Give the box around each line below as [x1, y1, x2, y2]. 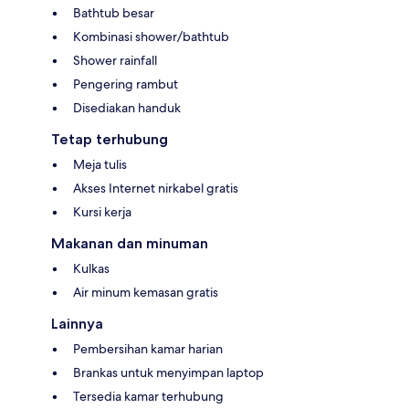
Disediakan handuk [73, 99, 181, 116]
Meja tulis [73, 155, 127, 173]
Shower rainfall [73, 51, 157, 68]
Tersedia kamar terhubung [73, 387, 224, 404]
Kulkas [73, 259, 110, 277]
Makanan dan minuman [51, 234, 208, 252]
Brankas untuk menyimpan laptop [73, 363, 264, 381]
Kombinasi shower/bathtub [73, 27, 229, 45]
